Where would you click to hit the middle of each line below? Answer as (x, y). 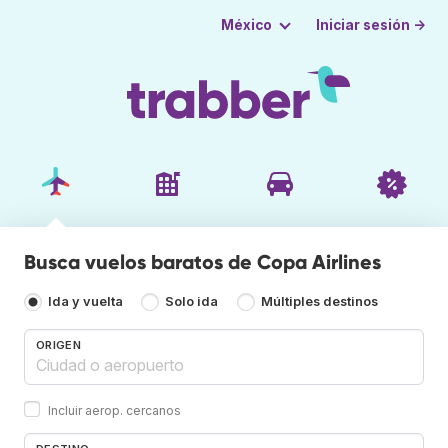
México (246, 25)
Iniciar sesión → (371, 24)
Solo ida (192, 302)
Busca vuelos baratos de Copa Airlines (202, 261)
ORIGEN (58, 344)
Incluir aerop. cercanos (114, 410)
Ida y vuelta (85, 302)
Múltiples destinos (319, 302)
